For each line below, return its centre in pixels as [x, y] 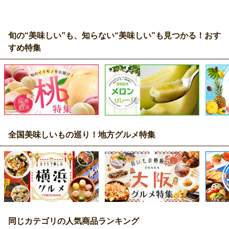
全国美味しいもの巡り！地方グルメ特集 [82, 134]
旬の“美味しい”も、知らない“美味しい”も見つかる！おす [114, 36]
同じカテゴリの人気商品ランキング [74, 221]
